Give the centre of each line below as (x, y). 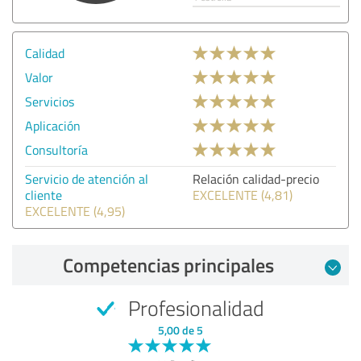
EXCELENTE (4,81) (243, 195)
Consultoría (56, 149)
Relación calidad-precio (256, 178)
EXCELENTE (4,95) (75, 211)
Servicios (50, 101)
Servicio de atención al (87, 178)
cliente (44, 195)
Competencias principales (168, 265)
